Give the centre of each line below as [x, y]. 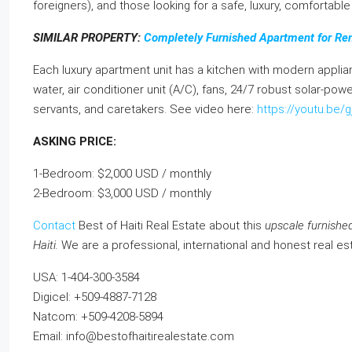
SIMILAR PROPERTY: [88, 37]
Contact [54, 225]
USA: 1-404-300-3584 [86, 277]
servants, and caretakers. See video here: [145, 109]
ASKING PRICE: [75, 141]
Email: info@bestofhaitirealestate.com [134, 336]
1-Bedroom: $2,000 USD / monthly [122, 173]
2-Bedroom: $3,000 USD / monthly [122, 193]
